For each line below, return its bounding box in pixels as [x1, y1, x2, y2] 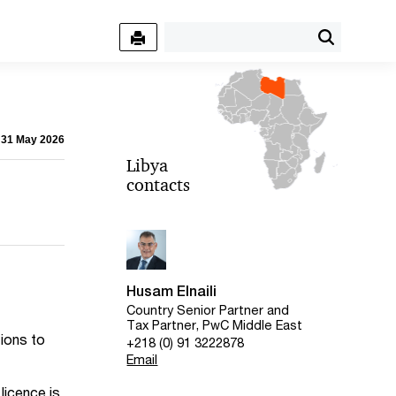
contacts [126, 174, 191, 195]
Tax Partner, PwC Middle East [126, 317, 303, 333]
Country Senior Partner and [126, 302, 290, 318]
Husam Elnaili [126, 283, 217, 300]
